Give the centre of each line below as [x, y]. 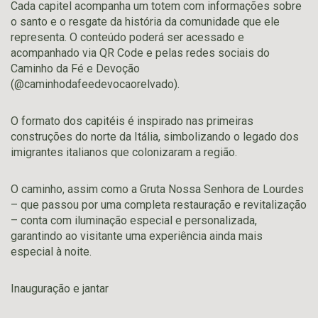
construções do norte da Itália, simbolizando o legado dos [155, 137]
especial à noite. [51, 252]
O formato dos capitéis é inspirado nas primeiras [132, 121]
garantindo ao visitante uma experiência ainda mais [137, 236]
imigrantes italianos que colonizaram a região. [124, 152]
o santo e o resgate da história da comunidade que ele [145, 22]
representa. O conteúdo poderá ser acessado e [127, 37]
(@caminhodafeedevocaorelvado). [95, 84]
